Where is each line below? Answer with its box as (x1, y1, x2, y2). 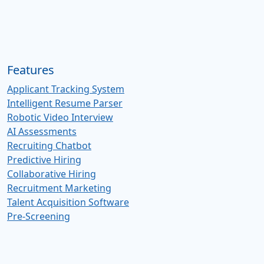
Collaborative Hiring (7, 167, 96, 181)
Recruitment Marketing (7, 181, 111, 195)
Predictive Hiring (7, 153, 81, 167)
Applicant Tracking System (7, 82, 124, 96)
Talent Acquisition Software (7, 196, 129, 209)
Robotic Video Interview (7, 111, 113, 124)
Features (7, 62, 54, 78)
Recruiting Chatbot (7, 139, 91, 153)
